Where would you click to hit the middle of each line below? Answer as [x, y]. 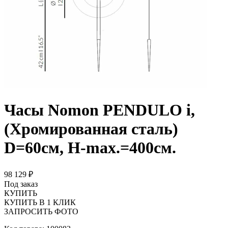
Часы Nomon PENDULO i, [99, 110]
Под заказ [21, 184]
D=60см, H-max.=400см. [90, 148]
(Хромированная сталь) [91, 129]
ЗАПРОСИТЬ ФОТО [41, 211]
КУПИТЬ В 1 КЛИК [40, 202]
